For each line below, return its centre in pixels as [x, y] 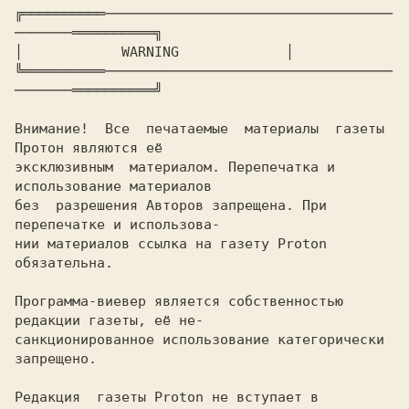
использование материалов [113, 186]
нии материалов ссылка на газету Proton [171, 244]
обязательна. [64, 263]
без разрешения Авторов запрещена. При [171, 205]
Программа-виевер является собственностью [179, 301]
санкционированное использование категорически [199, 340]
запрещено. [56, 359]
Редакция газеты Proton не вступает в [167, 397]
